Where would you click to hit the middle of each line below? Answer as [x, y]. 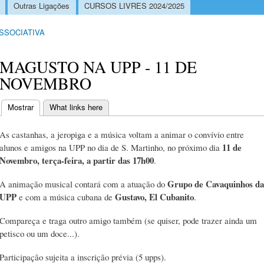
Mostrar [21, 107]
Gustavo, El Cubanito [154, 197]
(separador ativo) [62, 107]
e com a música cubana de [66, 197]
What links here [76, 107]
